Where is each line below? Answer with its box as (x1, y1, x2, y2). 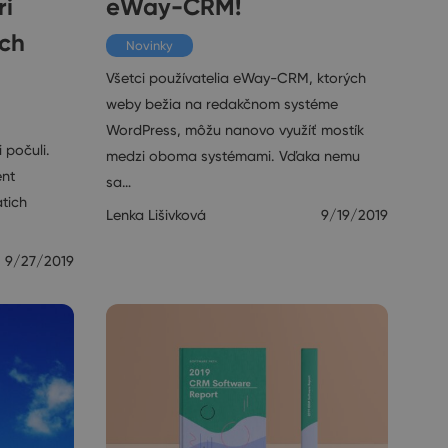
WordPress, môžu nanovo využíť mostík (106, 121, 364, 140)
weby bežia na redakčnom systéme (106, 95, 338, 114)
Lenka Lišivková (106, 206, 206, 225)
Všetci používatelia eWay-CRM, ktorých (106, 69, 366, 88)
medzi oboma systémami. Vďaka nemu (106, 147, 360, 166)
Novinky (126, 38, 173, 54)
